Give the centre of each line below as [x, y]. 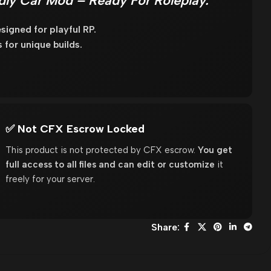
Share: [165, 227]
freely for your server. [51, 179]
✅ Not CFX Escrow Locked [75, 129]
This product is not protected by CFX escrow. [102, 150]
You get [215, 150]
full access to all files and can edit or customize [110, 164]
